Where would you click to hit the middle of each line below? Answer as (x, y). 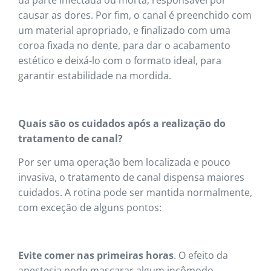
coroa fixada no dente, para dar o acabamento (124, 45)
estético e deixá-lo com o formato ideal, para (120, 60)
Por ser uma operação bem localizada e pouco (124, 162)
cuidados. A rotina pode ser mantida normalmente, (135, 192)
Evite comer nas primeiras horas (96, 255)
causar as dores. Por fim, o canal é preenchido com (135, 15)
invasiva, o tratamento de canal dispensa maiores (131, 177)
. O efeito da (201, 255)
